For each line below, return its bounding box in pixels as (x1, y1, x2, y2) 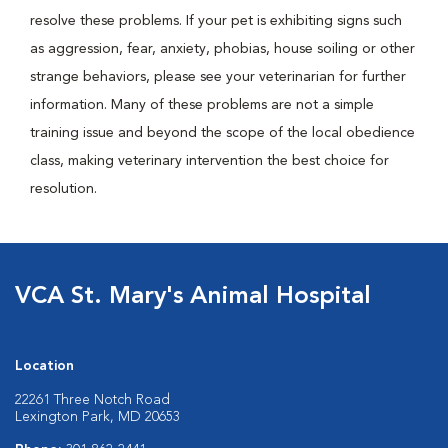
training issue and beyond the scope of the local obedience (30, 126, 415, 140)
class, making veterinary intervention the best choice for (30, 154, 389, 168)
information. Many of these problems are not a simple (30, 98, 374, 112)
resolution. (30, 182, 101, 196)
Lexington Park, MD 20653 (15, 410, 180, 424)
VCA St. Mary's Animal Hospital (15, 285, 371, 309)
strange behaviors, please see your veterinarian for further (30, 70, 406, 84)
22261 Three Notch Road (15, 393, 170, 407)
